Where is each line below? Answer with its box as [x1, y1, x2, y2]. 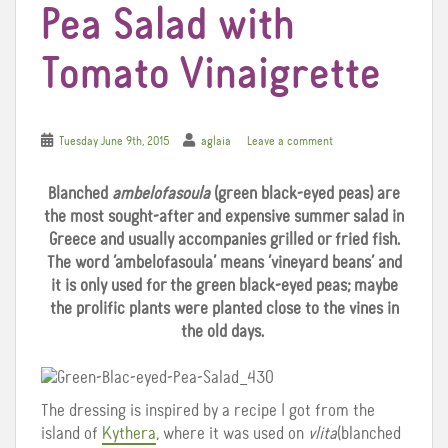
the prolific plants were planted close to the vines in [49, 299, 399, 318]
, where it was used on [156, 424, 308, 443]
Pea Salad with [41, 3, 295, 49]
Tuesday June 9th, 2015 [59, 134, 170, 148]
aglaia [201, 134, 231, 148]
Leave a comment [247, 134, 333, 148]
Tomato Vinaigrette [41, 52, 381, 98]
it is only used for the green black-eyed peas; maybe [50, 276, 398, 295]
